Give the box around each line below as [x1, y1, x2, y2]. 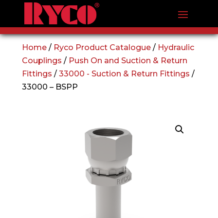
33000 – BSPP [21, 82, 78, 91]
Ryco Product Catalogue [53, 43, 151, 52]
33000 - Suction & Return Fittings [58, 69, 190, 78]
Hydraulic [157, 43, 194, 52]
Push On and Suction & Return [68, 56, 187, 65]
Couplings [21, 56, 62, 65]
